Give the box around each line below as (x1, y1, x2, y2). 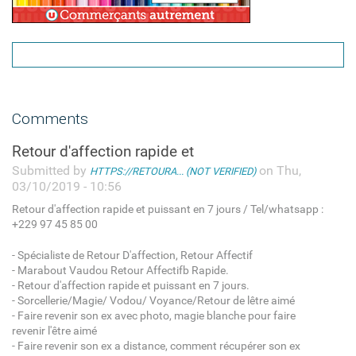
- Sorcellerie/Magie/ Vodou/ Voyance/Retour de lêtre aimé (11, 293, 295, 308)
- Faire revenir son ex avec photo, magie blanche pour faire (11, 308, 296, 323)
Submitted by (11, 162, 90, 178)
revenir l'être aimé (11, 323, 97, 338)
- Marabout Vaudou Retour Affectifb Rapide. (11, 263, 229, 277)
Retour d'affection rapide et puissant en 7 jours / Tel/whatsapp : (11, 202, 323, 216)
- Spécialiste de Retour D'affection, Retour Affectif (11, 248, 253, 262)
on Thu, (255, 162, 301, 178)
